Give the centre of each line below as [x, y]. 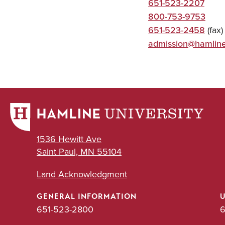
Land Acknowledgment [82, 174]
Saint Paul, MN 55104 [79, 152]
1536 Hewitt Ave [69, 139]
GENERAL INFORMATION [87, 197]
